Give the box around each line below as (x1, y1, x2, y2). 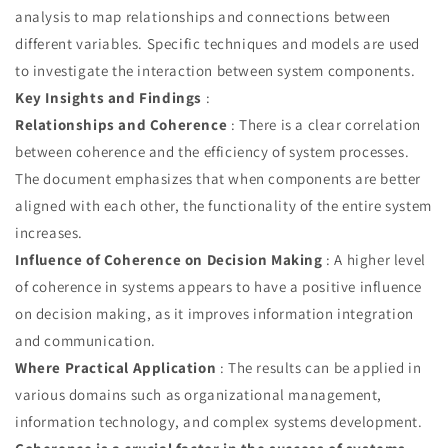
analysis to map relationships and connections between (15, 6, 391, 26)
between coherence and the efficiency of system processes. (15, 141, 410, 161)
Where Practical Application (15, 357, 217, 377)
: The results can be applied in (216, 357, 422, 377)
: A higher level (322, 249, 426, 269)
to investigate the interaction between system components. (15, 60, 416, 80)
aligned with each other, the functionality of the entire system (15, 195, 432, 215)
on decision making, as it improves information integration (15, 303, 414, 323)
